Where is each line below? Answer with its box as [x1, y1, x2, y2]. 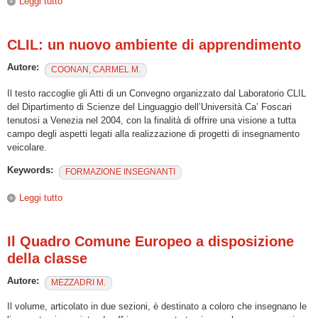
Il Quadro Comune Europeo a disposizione [7, 233, 294, 249]
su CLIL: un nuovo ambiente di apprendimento [62, 192, 251, 203]
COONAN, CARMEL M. [51, 64, 141, 75]
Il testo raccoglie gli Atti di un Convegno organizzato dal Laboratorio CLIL [7, 87, 306, 99]
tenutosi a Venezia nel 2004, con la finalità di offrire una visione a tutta [7, 114, 296, 126]
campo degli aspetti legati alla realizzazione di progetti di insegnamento [7, 128, 300, 139]
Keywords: [7, 164, 56, 175]
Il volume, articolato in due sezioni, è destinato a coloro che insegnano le [7, 300, 307, 312]
